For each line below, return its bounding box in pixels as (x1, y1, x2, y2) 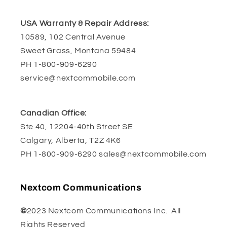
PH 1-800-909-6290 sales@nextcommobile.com (20, 149, 207, 158)
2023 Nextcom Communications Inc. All (26, 206, 181, 215)
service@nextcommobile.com (20, 73, 136, 82)
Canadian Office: (20, 108, 87, 117)
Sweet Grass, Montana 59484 (20, 46, 136, 55)
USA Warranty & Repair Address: (20, 19, 149, 27)
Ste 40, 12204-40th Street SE (20, 122, 133, 131)
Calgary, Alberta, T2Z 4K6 (20, 136, 121, 144)
